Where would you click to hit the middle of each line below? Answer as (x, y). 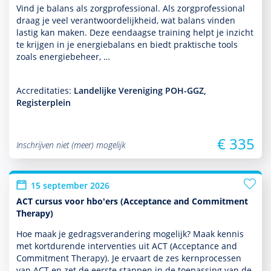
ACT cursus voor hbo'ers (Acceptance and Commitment (132, 201)
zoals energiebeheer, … (63, 57)
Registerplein (44, 103)
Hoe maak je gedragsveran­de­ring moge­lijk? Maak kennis (130, 234)
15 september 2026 (70, 185)
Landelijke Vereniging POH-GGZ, (140, 90)
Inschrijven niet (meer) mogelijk (71, 145)
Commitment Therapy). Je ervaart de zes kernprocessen (129, 258)
